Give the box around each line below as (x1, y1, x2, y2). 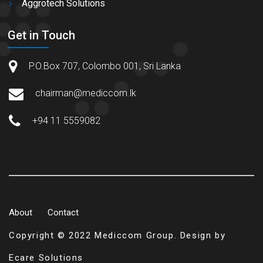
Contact (48, 207, 79, 218)
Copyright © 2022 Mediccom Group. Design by (9, 230, 226, 241)
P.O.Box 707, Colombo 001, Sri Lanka (29, 60, 181, 72)
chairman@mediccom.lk (35, 87, 136, 99)
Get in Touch (8, 28, 75, 42)
